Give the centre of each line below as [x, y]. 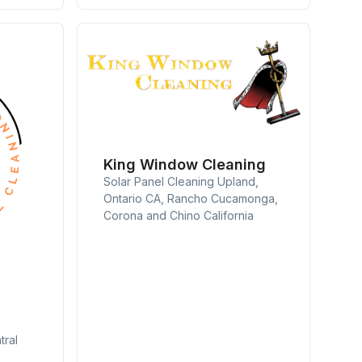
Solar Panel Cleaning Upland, [181, 182]
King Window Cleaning [185, 165]
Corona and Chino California [179, 216]
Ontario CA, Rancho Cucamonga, [191, 199]
